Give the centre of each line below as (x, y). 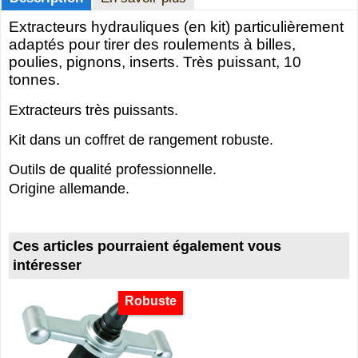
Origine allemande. (69, 188)
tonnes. (34, 79)
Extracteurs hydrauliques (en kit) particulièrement (176, 26)
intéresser (47, 266)
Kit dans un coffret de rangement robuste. (141, 139)
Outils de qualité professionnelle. (113, 169)
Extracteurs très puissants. (93, 110)
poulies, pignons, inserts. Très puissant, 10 (155, 62)
